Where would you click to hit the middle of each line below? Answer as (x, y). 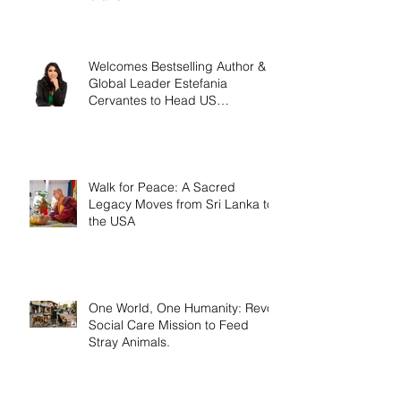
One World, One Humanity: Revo (181, 308)
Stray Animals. (129, 342)
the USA (112, 222)
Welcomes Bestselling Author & (177, 67)
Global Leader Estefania (158, 84)
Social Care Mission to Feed (169, 325)
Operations (120, 118)
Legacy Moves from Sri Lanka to (181, 205)
